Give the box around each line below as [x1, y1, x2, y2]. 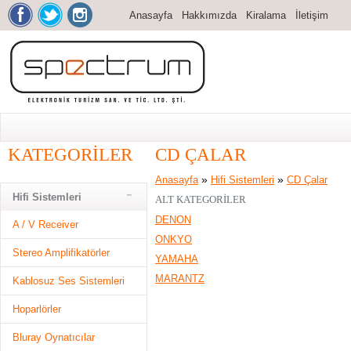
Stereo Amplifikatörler [13, 247, 110, 259]
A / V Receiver [13, 219, 78, 230]
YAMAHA [155, 253, 198, 265]
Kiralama [246, 9, 286, 21]
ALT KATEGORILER [155, 194, 246, 205]
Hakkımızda [182, 9, 237, 21]
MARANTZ [155, 273, 204, 284]
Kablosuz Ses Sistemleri [13, 275, 125, 287]
